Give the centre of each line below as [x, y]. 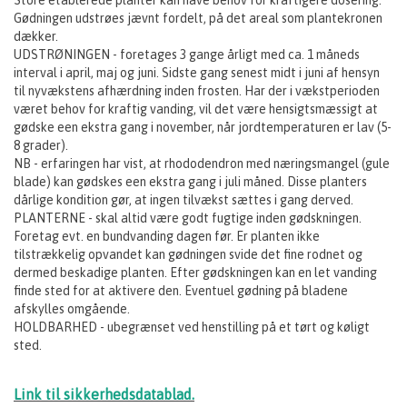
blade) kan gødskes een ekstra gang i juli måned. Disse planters [190, 181]
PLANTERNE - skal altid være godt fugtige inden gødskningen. [188, 218]
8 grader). [41, 145]
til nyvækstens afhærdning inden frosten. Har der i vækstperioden [197, 90]
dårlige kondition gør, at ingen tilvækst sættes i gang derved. [184, 199]
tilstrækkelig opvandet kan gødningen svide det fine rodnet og [188, 254]
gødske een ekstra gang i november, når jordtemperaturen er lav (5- [203, 127]
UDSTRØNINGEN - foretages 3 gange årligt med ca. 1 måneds [187, 54]
